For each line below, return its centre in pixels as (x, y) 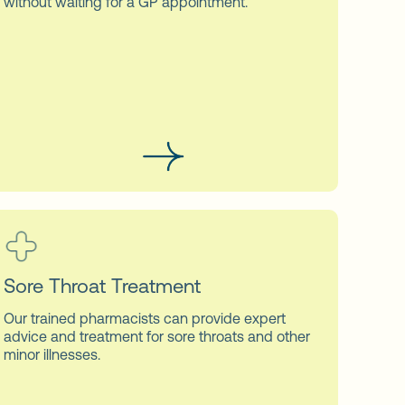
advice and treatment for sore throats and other (156, 336)
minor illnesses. (52, 354)
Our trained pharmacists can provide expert (144, 318)
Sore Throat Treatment (102, 286)
